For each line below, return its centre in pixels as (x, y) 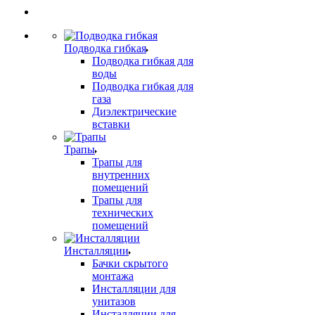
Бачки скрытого (130, 264)
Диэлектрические (134, 112)
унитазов (114, 302)
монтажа (113, 276)
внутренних (121, 175)
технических (123, 213)
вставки (111, 124)
